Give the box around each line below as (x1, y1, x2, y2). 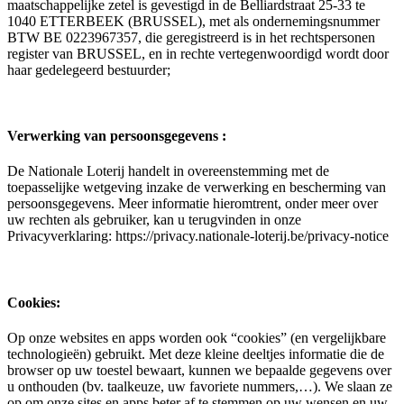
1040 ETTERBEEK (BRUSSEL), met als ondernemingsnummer (7, 13, 380, 29)
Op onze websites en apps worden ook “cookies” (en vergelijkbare (7, 329, 386, 345)
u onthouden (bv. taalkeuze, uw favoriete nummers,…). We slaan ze (7, 378, 392, 394)
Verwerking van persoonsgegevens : (7, 128, 226, 144)
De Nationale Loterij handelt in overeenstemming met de (7, 163, 329, 179)
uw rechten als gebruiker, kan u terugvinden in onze (7, 212, 301, 228)
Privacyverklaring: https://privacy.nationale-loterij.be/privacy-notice (7, 228, 389, 244)
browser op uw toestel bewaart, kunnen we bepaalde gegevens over (7, 362, 391, 378)
